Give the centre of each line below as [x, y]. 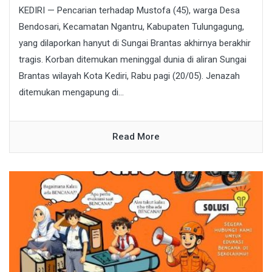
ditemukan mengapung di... [71, 93]
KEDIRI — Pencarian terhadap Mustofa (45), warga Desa [129, 11]
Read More [136, 137]
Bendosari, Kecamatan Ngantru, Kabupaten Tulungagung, [131, 27]
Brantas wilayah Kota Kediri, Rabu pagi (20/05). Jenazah [129, 76]
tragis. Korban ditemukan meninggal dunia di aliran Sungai [133, 60]
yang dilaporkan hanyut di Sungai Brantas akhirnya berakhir [135, 43]
